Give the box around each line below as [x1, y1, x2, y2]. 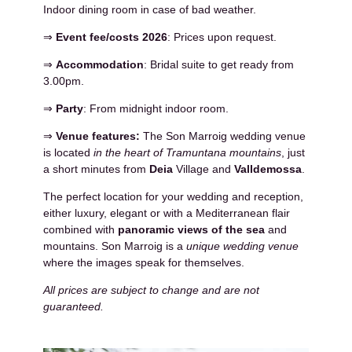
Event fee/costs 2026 [56, 30, 167, 43]
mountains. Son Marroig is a [43, 239, 186, 252]
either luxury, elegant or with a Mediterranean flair [43, 206, 290, 219]
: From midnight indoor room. [83, 101, 229, 115]
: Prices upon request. [167, 30, 277, 43]
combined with [43, 222, 118, 236]
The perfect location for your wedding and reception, [43, 189, 303, 203]
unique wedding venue [186, 239, 299, 252]
